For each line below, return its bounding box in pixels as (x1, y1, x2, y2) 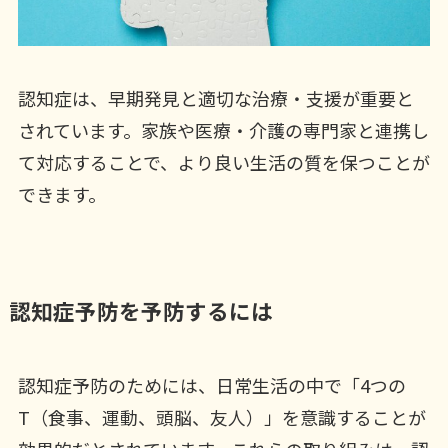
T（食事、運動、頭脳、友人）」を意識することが (17, 404, 426, 431)
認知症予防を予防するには (8, 295, 273, 327)
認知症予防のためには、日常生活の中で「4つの (17, 372, 406, 399)
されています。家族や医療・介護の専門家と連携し (17, 117, 429, 144)
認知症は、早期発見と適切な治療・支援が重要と (17, 85, 414, 112)
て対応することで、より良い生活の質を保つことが (17, 149, 430, 176)
